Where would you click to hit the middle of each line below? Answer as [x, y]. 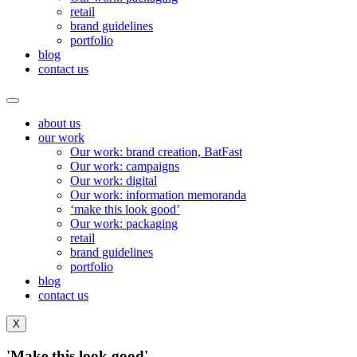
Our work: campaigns [125, 166]
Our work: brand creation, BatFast [156, 152]
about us [59, 123]
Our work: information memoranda [158, 195]
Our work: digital [114, 180]
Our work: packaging [124, 224]
